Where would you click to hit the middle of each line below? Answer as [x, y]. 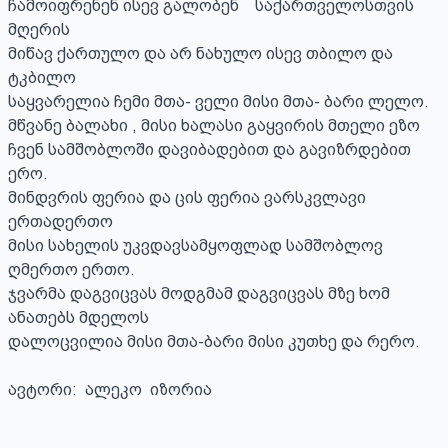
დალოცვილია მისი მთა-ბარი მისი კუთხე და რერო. [214, 341]
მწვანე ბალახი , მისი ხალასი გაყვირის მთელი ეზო [214, 125]
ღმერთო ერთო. [71, 269]
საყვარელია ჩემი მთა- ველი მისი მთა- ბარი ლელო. [218, 101]
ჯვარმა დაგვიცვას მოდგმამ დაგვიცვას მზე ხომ [199, 293]
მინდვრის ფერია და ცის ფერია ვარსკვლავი [187, 197]
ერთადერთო [62, 221]
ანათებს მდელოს [78, 317]
